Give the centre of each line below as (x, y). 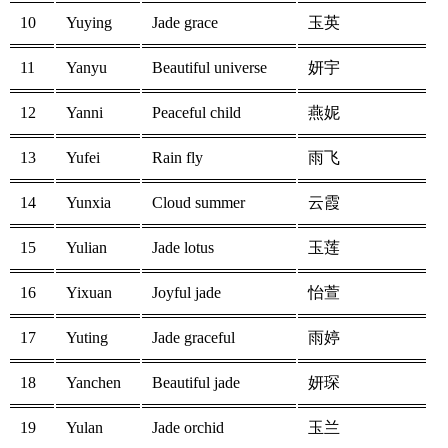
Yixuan (89, 293)
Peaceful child (196, 113)
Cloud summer (198, 203)
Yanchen (93, 383)
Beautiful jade (196, 383)
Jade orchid (188, 428)
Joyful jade (186, 293)
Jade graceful (193, 338)
